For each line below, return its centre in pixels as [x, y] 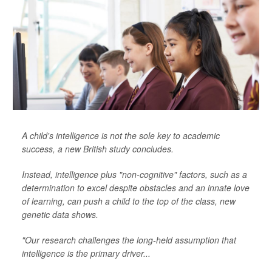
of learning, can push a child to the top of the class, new [129, 201]
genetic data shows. [60, 214]
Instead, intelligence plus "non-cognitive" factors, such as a [134, 174]
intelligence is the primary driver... [86, 253]
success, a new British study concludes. [98, 149]
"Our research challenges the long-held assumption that [129, 240]
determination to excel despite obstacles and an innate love [136, 188]
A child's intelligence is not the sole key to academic [121, 135]
